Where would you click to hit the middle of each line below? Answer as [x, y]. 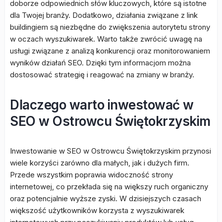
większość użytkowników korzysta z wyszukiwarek [97, 210]
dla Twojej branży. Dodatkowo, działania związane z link [104, 15]
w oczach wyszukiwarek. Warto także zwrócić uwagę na [106, 39]
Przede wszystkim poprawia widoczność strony [91, 175]
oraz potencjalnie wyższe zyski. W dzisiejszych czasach [106, 198]
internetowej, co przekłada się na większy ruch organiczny [109, 187]
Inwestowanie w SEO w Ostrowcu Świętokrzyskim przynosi [111, 151]
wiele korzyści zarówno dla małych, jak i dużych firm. [100, 163]
